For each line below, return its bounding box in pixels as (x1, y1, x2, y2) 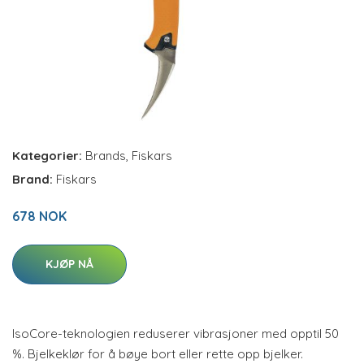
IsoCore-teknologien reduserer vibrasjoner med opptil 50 (12, 326, 339, 341)
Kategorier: (12, 148, 82, 163)
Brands (85, 148, 126, 163)
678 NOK (12, 208, 67, 224)
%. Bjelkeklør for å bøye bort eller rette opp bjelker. (12, 346, 303, 362)
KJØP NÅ (45, 257, 93, 271)
